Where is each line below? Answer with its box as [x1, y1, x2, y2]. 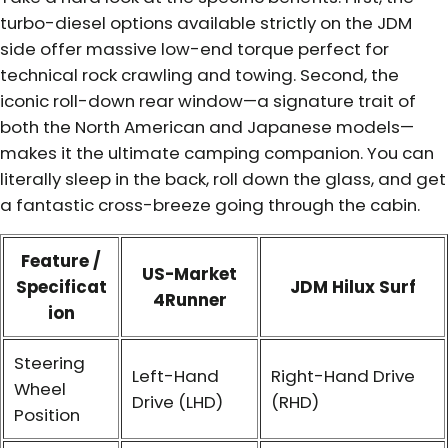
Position [14, 403, 80, 428]
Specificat [15, 275, 107, 300]
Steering [14, 351, 85, 376]
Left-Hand [132, 364, 219, 389]
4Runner [152, 288, 227, 313]
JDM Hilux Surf [289, 275, 416, 300]
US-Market [142, 262, 237, 287]
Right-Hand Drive [271, 364, 415, 389]
